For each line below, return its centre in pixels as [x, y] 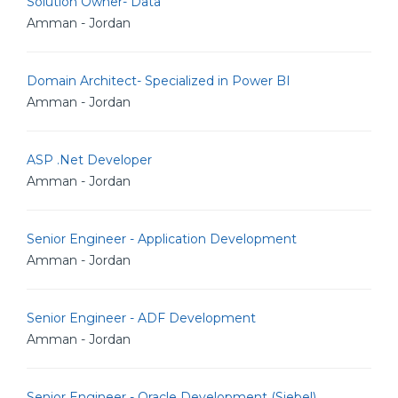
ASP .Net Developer [89, 160]
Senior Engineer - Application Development [162, 239]
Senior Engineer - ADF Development [141, 318]
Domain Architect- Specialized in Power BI [159, 81]
